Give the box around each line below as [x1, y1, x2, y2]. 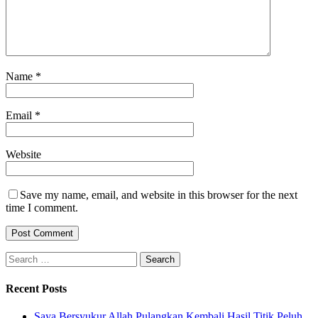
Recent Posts [6, 282, 67, 295]
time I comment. [6, 202, 78, 214]
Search [5, 251, 35, 264]
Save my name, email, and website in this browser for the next [20, 189, 297, 202]
